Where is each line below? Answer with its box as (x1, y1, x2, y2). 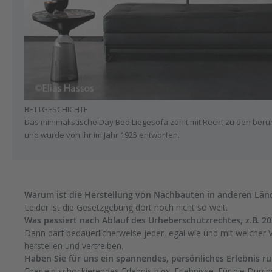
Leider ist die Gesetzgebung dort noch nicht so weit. (24, 202, 228, 214)
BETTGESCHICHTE (24, 103, 88, 115)
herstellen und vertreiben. (24, 240, 123, 252)
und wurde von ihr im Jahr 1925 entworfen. (24, 129, 180, 140)
